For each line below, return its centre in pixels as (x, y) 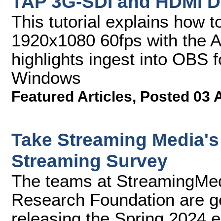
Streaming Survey (90, 161)
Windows (46, 78)
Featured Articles (72, 96)
